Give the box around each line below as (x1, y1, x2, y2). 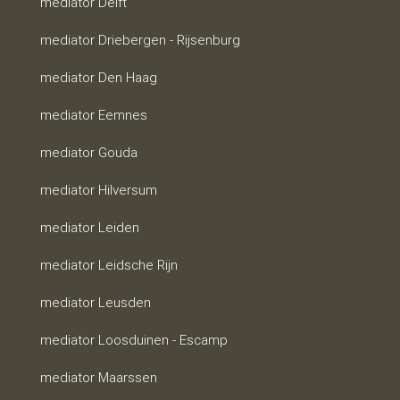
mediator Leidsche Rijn (39, 256, 178, 274)
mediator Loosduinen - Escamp (39, 331, 228, 349)
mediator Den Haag (39, 69, 157, 87)
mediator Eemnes (39, 106, 147, 124)
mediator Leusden (39, 294, 151, 312)
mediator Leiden (39, 219, 139, 237)
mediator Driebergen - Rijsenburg (39, 31, 240, 49)
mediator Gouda (39, 144, 137, 162)
